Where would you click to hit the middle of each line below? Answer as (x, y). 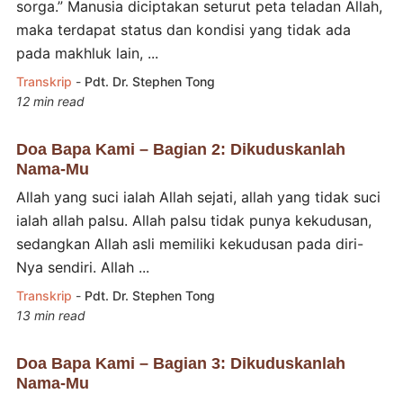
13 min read (50, 315)
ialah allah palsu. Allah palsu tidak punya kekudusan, (193, 220)
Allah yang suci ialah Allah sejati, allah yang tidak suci (198, 197)
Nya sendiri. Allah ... (82, 267)
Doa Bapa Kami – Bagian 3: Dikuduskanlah (180, 363)
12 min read (50, 101)
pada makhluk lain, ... (87, 53)
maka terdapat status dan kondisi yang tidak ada (183, 29)
